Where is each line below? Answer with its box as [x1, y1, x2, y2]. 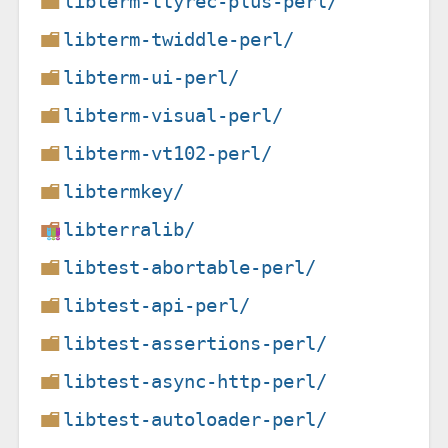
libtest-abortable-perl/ [63, 255, 317, 279]
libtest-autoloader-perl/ [63, 407, 328, 431]
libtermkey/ [63, 179, 185, 203]
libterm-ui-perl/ [63, 65, 240, 89]
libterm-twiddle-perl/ [63, 27, 295, 51]
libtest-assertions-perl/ [63, 331, 328, 355]
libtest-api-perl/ [63, 293, 251, 317]
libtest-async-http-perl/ [63, 369, 328, 393]
